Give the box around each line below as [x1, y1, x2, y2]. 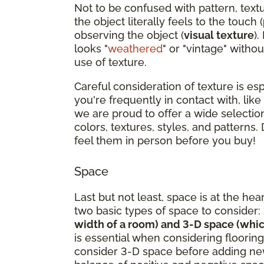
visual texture [184, 28, 254, 41]
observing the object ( [74, 28, 184, 41]
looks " [74, 42, 108, 55]
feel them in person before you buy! [74, 134, 256, 147]
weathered [108, 42, 163, 55]
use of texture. [74, 55, 147, 68]
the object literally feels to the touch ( [74, 15, 263, 28]
